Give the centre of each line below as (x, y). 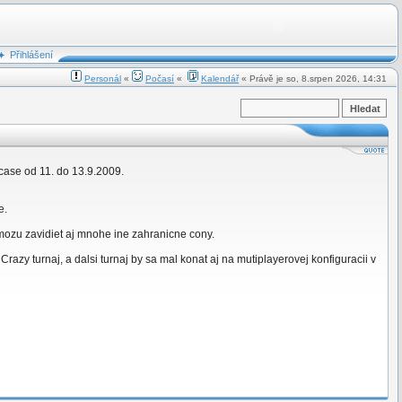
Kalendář (220, 79)
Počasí (160, 79)
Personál (103, 79)
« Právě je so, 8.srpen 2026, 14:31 (313, 79)
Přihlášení (31, 55)
